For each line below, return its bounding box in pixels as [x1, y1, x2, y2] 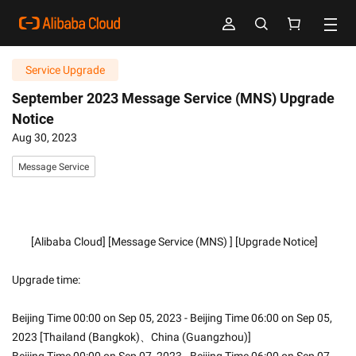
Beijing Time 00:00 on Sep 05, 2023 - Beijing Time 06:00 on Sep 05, [12, 311, 332, 324]
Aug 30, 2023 [12, 131, 77, 144]
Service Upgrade [25, 64, 105, 76]
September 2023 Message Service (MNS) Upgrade [12, 90, 335, 106]
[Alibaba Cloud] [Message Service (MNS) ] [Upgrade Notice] [31, 235, 318, 248]
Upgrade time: [12, 273, 80, 286]
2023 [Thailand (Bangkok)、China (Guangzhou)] [12, 331, 251, 343]
